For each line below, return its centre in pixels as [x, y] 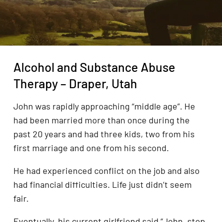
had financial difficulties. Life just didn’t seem [103, 185]
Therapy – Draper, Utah [75, 83]
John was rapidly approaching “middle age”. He [104, 106]
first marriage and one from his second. [91, 148]
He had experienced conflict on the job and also [107, 171]
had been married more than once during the [102, 120]
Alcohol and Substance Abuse [94, 67]
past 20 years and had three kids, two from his [104, 134]
